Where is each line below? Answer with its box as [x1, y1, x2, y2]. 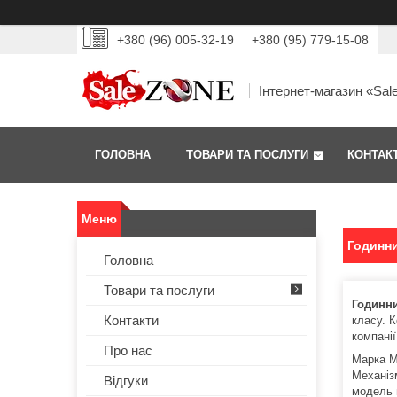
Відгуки [104, 373, 148, 389]
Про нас [104, 343, 152, 359]
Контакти [104, 313, 159, 329]
